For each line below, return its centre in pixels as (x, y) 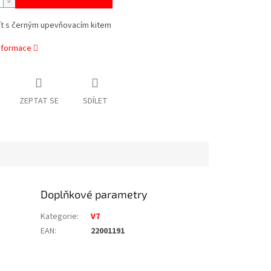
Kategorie (59, 217)
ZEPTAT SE (39, 101)
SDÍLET (95, 101)
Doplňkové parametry (94, 194)
